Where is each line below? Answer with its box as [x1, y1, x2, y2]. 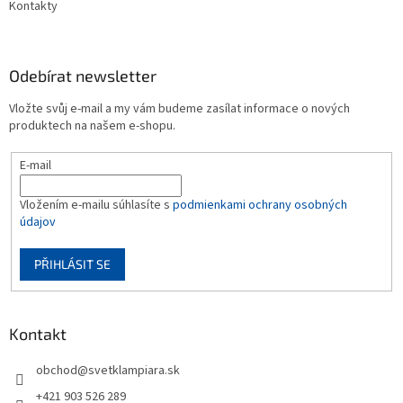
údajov [19, 213, 56, 232]
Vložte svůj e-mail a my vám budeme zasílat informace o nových [9, 100, 350, 119]
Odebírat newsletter [9, 66, 157, 86]
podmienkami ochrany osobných [172, 196, 347, 215]
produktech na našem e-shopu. [9, 117, 175, 136]
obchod [36, 361, 77, 380]
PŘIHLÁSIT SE [33, 256, 111, 273]
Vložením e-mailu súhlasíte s [19, 196, 173, 215]
